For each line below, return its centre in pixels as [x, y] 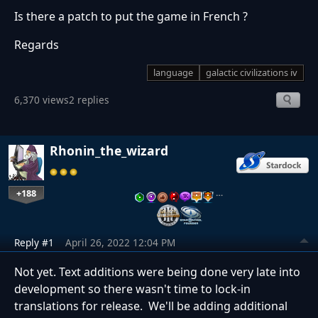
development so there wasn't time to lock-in [132, 289]
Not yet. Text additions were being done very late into [157, 272]
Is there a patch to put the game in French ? [131, 17]
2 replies [89, 99]
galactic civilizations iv [252, 73]
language [173, 73]
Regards [37, 45]
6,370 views [42, 99]
